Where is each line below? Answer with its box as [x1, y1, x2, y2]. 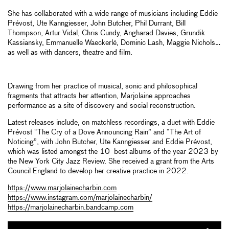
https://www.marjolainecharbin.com [8, 185, 117, 192]
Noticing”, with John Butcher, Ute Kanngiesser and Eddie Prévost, [8, 139, 212, 146]
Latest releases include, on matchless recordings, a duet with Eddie [8, 119, 215, 127]
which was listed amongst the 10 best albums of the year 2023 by [8, 148, 218, 156]
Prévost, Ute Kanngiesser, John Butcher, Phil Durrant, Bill [8, 20, 186, 28]
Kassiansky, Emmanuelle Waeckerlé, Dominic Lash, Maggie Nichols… [8, 39, 220, 47]
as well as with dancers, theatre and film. [8, 49, 134, 57]
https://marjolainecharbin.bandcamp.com [8, 204, 133, 212]
